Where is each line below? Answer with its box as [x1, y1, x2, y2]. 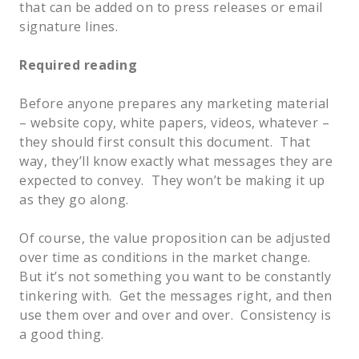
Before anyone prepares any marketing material [19, 94, 329, 112]
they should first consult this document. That [19, 132, 310, 151]
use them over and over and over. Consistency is [19, 305, 331, 324]
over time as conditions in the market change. [19, 248, 314, 266]
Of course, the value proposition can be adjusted [19, 228, 330, 247]
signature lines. [19, 17, 118, 35]
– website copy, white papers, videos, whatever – [19, 113, 329, 131]
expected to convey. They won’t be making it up [19, 171, 325, 189]
